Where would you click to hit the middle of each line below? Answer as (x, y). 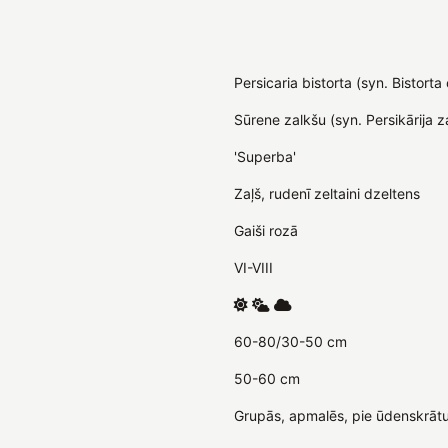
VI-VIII (253, 267)
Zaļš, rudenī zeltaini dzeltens (327, 193)
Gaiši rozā (266, 230)
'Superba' (265, 156)
